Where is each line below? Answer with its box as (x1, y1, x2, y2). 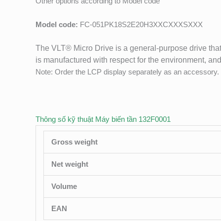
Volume (51, 182, 77, 191)
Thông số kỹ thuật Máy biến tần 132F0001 (36, 115, 171, 124)
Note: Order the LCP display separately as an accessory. (36, 68, 219, 76)
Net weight (51, 160, 88, 169)
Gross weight (51, 138, 98, 147)
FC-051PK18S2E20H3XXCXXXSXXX (80, 20, 203, 29)
